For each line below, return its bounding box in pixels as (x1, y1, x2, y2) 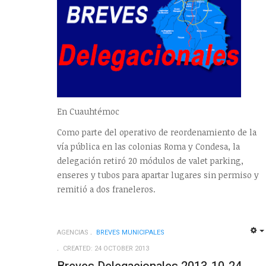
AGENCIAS (57, 227, 88, 238)
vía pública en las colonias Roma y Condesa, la (57, 141, 240, 153)
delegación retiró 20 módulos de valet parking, (57, 155, 243, 167)
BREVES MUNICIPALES (96, 227, 164, 238)
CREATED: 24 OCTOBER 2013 (63, 243, 149, 254)
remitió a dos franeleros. (57, 183, 156, 195)
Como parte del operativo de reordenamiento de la (57, 126, 256, 138)
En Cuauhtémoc (57, 105, 119, 117)
